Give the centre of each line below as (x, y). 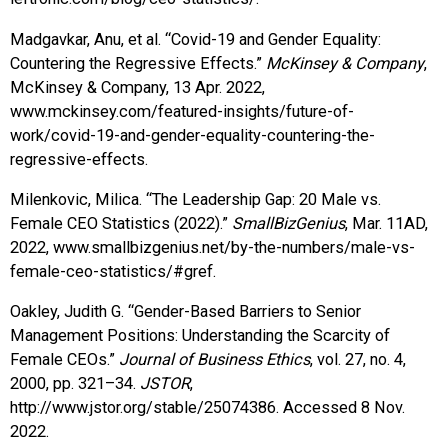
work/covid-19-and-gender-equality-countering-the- (192, 135)
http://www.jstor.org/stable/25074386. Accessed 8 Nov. (207, 408)
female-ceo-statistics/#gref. (115, 272)
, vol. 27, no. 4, (358, 360)
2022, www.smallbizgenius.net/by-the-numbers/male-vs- (212, 248)
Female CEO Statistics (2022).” (121, 224)
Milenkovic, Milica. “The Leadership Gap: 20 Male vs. (195, 200)
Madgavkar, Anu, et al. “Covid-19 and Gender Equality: (195, 39)
